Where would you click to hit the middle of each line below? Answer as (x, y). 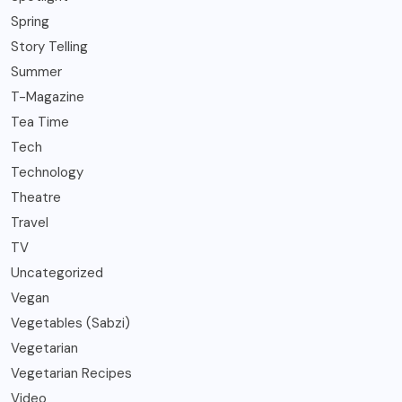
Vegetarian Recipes (71, 374)
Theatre (36, 198)
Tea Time (40, 122)
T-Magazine (48, 97)
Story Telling (49, 47)
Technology (47, 173)
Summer (36, 72)
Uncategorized (57, 273)
